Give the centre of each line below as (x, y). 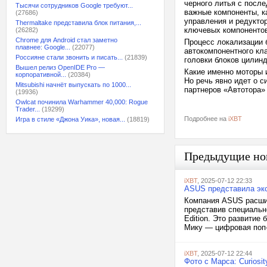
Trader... (28, 109)
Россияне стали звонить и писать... (69, 57)
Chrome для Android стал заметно (66, 40)
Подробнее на (206, 119)
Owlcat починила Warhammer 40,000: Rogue (82, 102)
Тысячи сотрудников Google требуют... (74, 5)
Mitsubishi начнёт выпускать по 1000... (73, 85)
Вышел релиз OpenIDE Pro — (60, 67)
